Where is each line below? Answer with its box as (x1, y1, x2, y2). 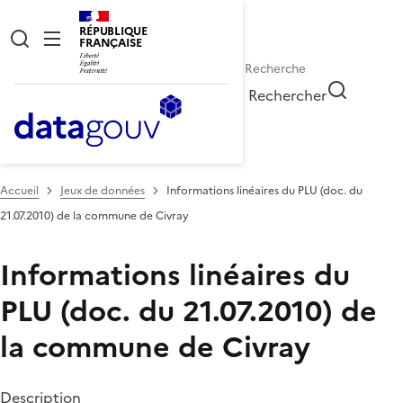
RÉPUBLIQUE (79, 22, 148, 40)
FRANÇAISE (79, 34, 142, 51)
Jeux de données (60, 182, 145, 199)
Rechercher (248, 84, 327, 106)
